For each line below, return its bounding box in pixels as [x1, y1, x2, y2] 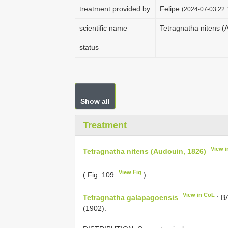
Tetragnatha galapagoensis [83, 193, 178, 202]
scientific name [79, 24, 127, 32]
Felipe [160, 5, 182, 13]
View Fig [119, 168, 142, 175]
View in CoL [183, 192, 215, 198]
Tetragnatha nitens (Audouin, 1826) [83, 147, 206, 155]
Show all [80, 97, 110, 105]
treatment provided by [79, 5, 150, 13]
